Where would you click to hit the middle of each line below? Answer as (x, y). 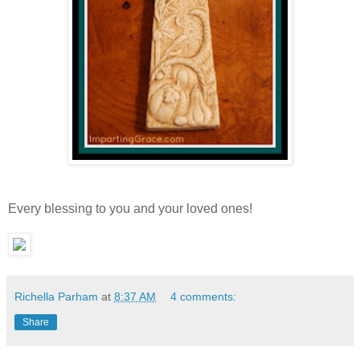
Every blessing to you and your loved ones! (130, 209)
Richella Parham (56, 297)
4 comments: (204, 297)
